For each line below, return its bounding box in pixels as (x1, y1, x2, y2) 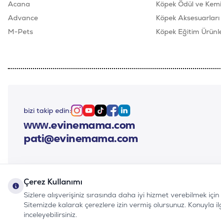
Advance (8, 13, 38, 22)
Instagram (76, 110, 111, 119)
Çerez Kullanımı (24, 177, 82, 187)
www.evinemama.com (24, 117, 135, 132)
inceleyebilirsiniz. (24, 210, 77, 219)
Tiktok (100, 110, 119, 119)
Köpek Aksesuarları (155, 13, 220, 22)
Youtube (88, 110, 115, 119)
